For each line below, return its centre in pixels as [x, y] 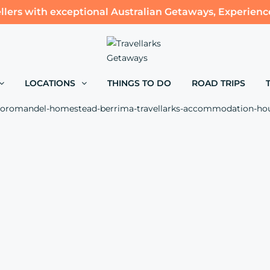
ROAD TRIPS [218, 83]
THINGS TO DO [139, 83]
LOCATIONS [50, 83]
